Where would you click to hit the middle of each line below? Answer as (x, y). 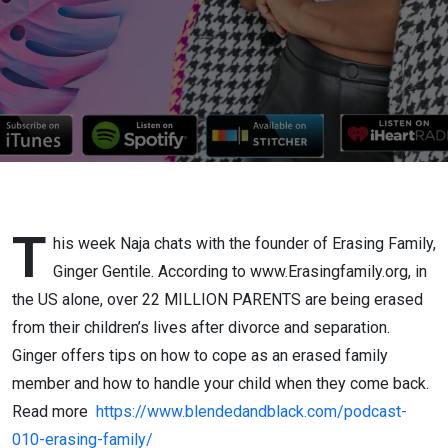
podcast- (375, 411)
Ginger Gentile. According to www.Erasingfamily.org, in (240, 271)
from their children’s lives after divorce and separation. (201, 327)
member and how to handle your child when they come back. (220, 383)
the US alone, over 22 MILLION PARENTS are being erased (217, 299)
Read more (54, 411)
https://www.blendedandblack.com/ (220, 411)
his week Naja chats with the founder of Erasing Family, (244, 243)
